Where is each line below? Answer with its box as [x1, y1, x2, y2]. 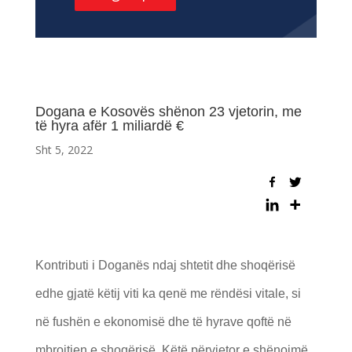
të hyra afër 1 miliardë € [35, 117, 184, 134]
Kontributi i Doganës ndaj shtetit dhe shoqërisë [35, 258, 295, 272]
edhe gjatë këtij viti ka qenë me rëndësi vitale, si [35, 286, 301, 300]
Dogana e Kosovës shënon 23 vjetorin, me [35, 103, 302, 119]
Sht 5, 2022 [35, 141, 93, 157]
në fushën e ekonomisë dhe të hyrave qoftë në [35, 314, 291, 328]
